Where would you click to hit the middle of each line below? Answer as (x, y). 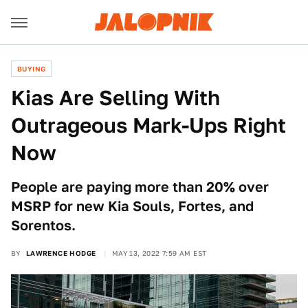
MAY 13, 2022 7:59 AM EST (159, 253)
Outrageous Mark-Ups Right (148, 125)
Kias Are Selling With (115, 98)
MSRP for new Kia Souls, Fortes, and (132, 206)
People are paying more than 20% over (140, 187)
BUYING (32, 69)
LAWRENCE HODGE (61, 253)
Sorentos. (43, 225)
